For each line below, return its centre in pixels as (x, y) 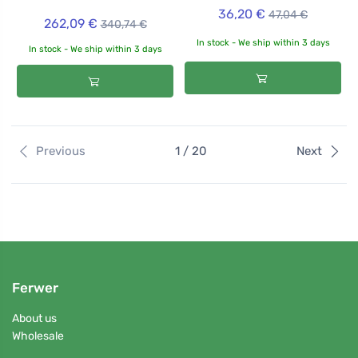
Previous (60, 151)
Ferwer (35, 287)
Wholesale (38, 336)
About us (34, 318)
